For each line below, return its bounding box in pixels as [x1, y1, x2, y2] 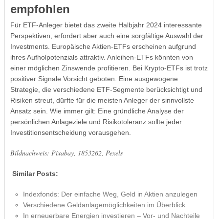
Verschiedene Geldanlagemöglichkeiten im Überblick [23, 200, 186, 209]
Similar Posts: [12, 169, 58, 177]
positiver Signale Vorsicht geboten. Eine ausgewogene [10, 74, 178, 83]
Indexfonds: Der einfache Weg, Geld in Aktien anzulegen [23, 190, 198, 198]
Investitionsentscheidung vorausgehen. [10, 128, 131, 136]
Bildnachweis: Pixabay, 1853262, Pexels [10, 148, 123, 157]
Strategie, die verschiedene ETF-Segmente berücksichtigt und [10, 85, 202, 93]
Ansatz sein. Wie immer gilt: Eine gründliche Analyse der [10, 107, 184, 115]
